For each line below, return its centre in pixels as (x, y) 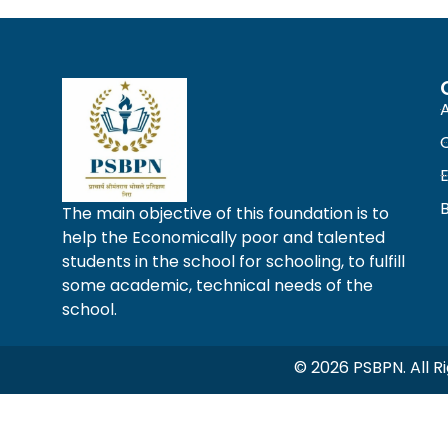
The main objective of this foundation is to (225, 213)
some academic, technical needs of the (217, 285)
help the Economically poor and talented (223, 237)
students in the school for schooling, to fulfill (233, 261)
